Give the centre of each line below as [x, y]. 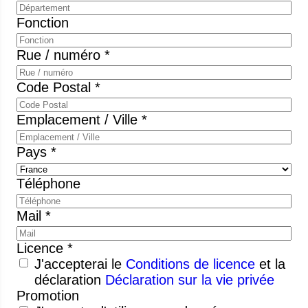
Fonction [43, 22]
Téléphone [48, 183]
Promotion [48, 295]
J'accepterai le [80, 264]
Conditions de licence [190, 264]
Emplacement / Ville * [82, 119]
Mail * [34, 216]
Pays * [36, 152]
